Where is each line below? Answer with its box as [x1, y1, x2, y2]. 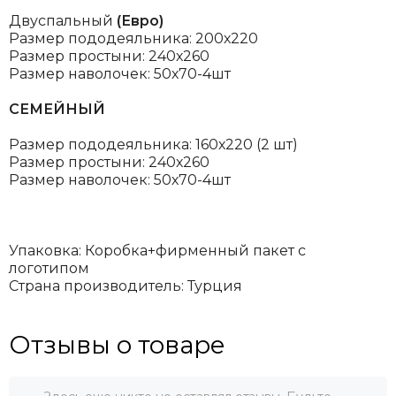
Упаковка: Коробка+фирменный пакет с [9, 241, 306, 259]
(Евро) [117, 11, 164, 29]
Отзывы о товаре [9, 329, 225, 360]
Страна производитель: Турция [9, 277, 242, 294]
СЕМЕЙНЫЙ [9, 100, 105, 118]
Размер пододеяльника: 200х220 [9, 29, 258, 47]
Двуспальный [9, 11, 117, 29]
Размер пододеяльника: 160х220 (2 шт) [9, 135, 298, 153]
